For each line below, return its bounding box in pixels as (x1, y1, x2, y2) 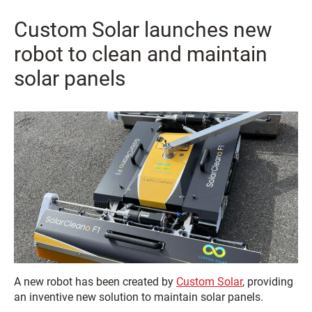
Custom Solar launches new (14, 17, 272, 42)
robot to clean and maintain (14, 42, 267, 67)
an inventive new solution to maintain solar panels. (14, 290, 263, 304)
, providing (242, 275, 293, 289)
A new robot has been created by (14, 275, 176, 289)
